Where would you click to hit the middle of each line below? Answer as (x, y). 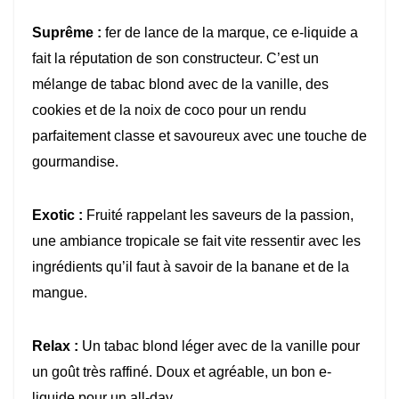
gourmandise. (75, 162)
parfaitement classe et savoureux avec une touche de (199, 136)
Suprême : (67, 33)
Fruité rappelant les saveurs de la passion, (218, 216)
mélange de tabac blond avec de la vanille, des (180, 85)
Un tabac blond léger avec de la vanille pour (219, 346)
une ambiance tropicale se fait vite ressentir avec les (196, 241)
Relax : (55, 346)
